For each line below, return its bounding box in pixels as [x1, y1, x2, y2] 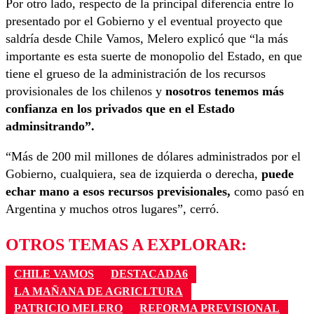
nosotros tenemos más [162, 84, 284, 99]
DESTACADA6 [111, 268, 188, 280]
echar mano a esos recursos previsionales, [6, 184, 234, 199]
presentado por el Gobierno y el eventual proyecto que [6, 14, 282, 29]
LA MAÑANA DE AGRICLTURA [14, 285, 183, 297]
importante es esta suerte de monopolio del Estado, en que [6, 49, 302, 64]
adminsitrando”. [6, 119, 95, 134]
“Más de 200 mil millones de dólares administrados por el [6, 149, 301, 164]
